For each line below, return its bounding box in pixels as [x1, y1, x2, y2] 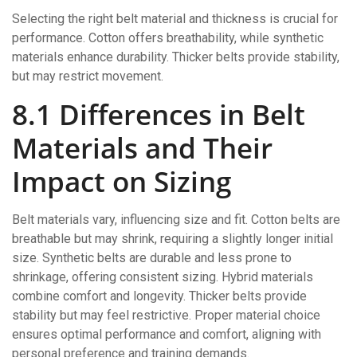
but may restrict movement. [12, 68, 163, 84]
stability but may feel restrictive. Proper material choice [12, 307, 320, 323]
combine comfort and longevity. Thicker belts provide [12, 288, 307, 304]
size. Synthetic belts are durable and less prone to [12, 249, 292, 265]
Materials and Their [12, 128, 273, 167]
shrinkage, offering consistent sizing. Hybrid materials [12, 269, 313, 284]
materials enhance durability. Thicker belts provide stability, [12, 49, 339, 65]
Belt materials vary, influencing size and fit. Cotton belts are [12, 211, 340, 227]
